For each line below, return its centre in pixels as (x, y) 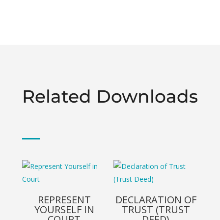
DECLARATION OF (156, 200)
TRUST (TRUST (156, 209)
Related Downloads (110, 96)
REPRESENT (64, 200)
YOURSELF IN (64, 209)
